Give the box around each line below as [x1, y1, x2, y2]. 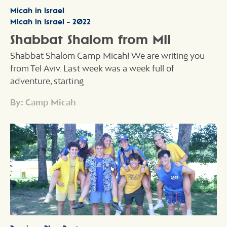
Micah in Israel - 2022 [10, 17, 91, 27]
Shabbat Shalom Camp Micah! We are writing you [10, 50, 205, 61]
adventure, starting [10, 75, 84, 86]
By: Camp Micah [10, 96, 77, 107]
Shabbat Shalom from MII [10, 30, 171, 48]
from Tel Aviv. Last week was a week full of [10, 63, 175, 73]
